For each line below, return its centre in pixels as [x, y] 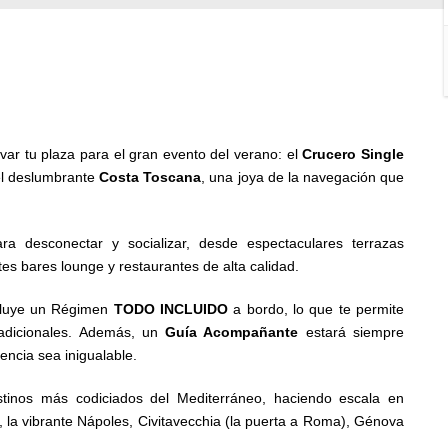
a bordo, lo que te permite [316, 309]
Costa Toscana [150, 177]
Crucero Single [353, 154]
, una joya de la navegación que [303, 177]
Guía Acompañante [232, 332]
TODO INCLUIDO [171, 309]
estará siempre [351, 332]
